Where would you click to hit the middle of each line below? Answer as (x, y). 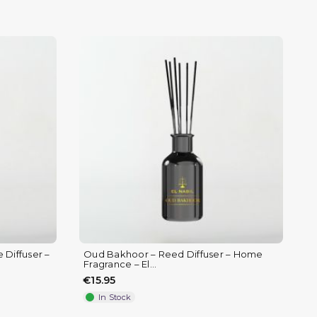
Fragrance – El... (120, 264)
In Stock (115, 297)
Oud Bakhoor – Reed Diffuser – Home (173, 254)
